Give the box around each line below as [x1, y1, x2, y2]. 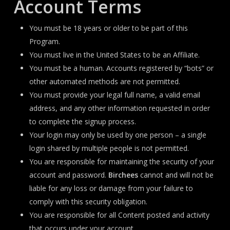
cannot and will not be [138, 170, 214, 180]
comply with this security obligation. [29, 197, 147, 206]
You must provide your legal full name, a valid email [29, 90, 200, 100]
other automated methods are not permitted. [29, 76, 180, 86]
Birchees [108, 170, 138, 180]
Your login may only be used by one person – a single [29, 130, 206, 140]
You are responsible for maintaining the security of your [29, 157, 214, 166]
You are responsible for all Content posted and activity [29, 210, 209, 220]
